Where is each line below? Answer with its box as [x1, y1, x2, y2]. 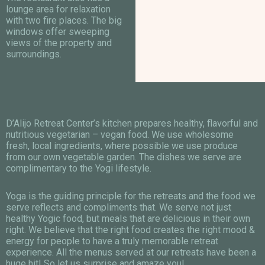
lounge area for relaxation [6, 3, 111, 15]
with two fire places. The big [6, 14, 122, 26]
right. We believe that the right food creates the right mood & [6, 224, 255, 235]
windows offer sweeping [6, 25, 109, 37]
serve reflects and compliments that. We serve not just [6, 201, 231, 213]
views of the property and [6, 37, 112, 49]
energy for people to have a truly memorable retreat [6, 235, 218, 247]
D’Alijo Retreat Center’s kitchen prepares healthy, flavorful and [6, 117, 258, 129]
